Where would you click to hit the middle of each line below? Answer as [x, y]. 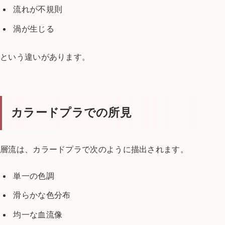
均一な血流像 [38, 214]
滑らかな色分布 [42, 195]
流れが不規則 [38, 9]
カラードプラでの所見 [71, 113]
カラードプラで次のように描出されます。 [110, 149]
